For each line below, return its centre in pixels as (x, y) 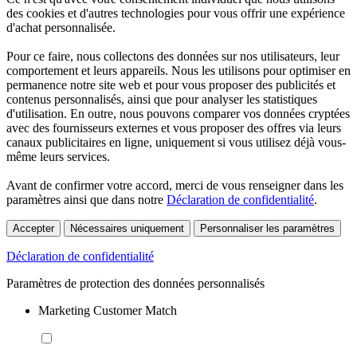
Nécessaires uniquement (127, 229)
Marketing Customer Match (108, 311)
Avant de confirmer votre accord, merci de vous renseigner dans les (175, 186)
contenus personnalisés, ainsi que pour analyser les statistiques (162, 100)
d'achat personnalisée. (61, 28)
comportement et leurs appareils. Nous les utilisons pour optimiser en (178, 71)
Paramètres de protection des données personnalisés (135, 284)
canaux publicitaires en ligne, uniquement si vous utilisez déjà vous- (176, 143)
